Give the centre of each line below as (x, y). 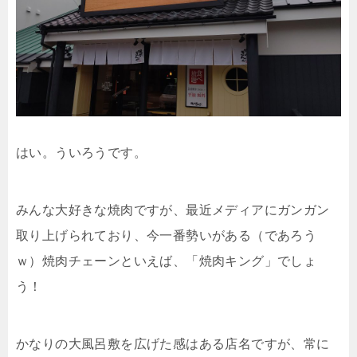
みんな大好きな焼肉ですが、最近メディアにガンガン (173, 210)
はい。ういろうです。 (81, 152)
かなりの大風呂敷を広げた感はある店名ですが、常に (173, 343)
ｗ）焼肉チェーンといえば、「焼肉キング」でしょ (167, 261)
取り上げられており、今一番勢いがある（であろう (167, 235)
